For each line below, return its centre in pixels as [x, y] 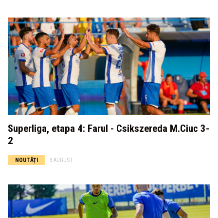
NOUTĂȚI [27, 160]
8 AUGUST [61, 160]
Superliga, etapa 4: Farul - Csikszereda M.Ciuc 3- [109, 128]
